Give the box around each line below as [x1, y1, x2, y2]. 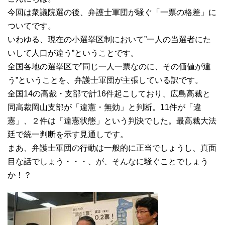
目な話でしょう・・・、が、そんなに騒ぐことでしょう [8, 157, 208, 166]
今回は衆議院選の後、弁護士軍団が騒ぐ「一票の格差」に [8, 8, 216, 17]
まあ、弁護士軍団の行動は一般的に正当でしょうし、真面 [8, 143, 216, 152]
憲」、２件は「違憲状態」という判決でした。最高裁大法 [8, 116, 216, 125]
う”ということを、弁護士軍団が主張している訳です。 [8, 75, 203, 84]
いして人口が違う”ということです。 [8, 48, 139, 57]
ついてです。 [8, 21, 56, 30]
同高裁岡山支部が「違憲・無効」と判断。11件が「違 [8, 102, 201, 111]
